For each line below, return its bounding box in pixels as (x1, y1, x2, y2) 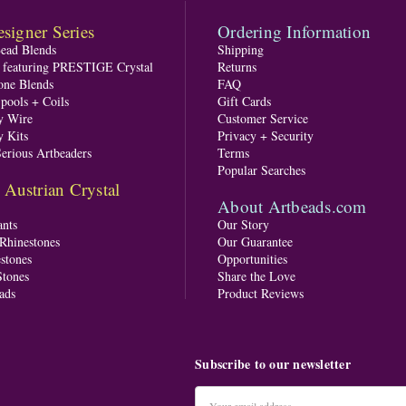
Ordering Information (217, 19, 372, 43)
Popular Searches (217, 160, 306, 179)
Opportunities (217, 249, 288, 267)
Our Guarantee (217, 232, 294, 250)
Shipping (217, 40, 265, 58)
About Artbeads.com (217, 194, 367, 217)
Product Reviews (217, 284, 304, 302)
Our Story (217, 215, 270, 233)
